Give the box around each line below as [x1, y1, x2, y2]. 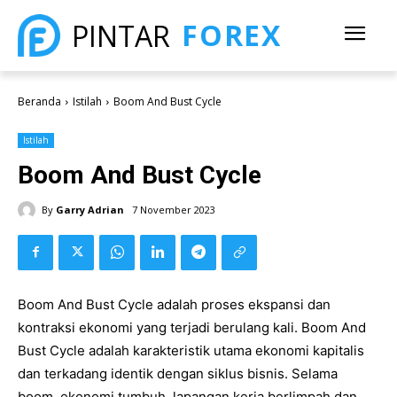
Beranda [18, 94, 61, 109]
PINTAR [72, 16, 170, 55]
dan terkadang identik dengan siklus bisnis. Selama [18, 364, 338, 382]
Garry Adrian [55, 202, 124, 216]
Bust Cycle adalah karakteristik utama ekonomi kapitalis [18, 341, 364, 359]
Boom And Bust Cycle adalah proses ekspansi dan [18, 295, 331, 313]
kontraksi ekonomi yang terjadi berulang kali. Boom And [18, 318, 366, 336]
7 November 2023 [132, 203, 215, 217]
